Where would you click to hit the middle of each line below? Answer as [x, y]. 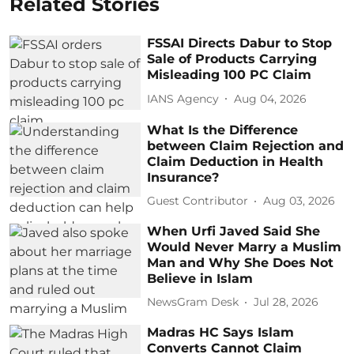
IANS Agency [183, 98]
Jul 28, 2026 [286, 302]
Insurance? [183, 177]
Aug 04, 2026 [271, 98]
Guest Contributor [198, 201]
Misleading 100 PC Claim [230, 75]
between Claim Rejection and [246, 145]
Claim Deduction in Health [235, 161]
